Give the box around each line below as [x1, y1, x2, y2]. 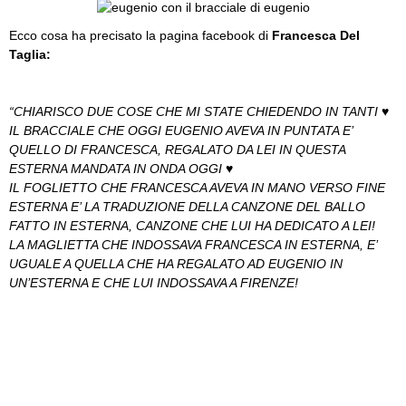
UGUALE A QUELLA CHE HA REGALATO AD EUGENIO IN [9, 256, 343, 271]
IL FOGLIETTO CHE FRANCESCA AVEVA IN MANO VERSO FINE [9, 180, 385, 195]
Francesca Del [272, 28, 360, 43]
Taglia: [9, 47, 51, 62]
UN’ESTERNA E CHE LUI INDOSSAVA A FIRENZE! [9, 275, 298, 290]
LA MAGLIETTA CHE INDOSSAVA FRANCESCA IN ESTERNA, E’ [9, 237, 377, 252]
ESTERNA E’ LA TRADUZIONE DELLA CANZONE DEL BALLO [9, 199, 365, 214]
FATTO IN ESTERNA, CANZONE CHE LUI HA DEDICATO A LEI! [9, 218, 375, 233]
